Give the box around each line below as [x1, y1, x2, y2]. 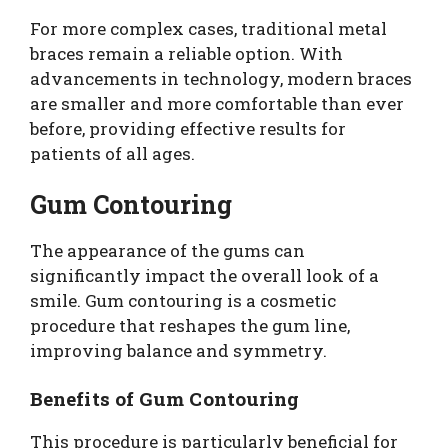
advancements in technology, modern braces [30, 66, 412, 90]
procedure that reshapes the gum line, [30, 314, 350, 338]
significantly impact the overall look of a [30, 264, 379, 288]
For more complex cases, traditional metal [30, 16, 387, 40]
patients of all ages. [30, 141, 195, 165]
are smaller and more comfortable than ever [30, 91, 404, 115]
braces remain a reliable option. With [30, 41, 343, 65]
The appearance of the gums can [30, 239, 305, 263]
